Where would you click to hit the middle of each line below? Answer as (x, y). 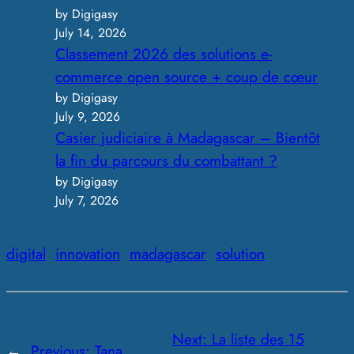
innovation (88, 254)
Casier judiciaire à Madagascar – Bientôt (188, 137)
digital (26, 254)
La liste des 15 (258, 339)
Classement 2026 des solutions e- (164, 53)
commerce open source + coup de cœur (187, 76)
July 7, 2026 (87, 200)
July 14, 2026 (91, 32)
